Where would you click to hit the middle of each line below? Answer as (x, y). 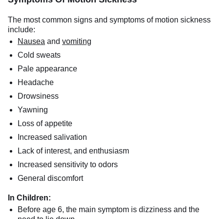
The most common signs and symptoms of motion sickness (109, 20)
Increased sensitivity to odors (68, 164)
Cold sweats (39, 55)
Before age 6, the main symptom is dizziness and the (109, 209)
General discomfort (50, 178)
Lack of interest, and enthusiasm (73, 151)
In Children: (29, 197)
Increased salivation (52, 137)
